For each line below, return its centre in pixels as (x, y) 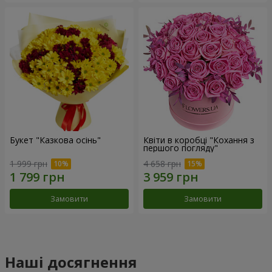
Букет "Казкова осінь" (55, 140)
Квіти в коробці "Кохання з (199, 140)
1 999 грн (29, 163)
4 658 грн (162, 163)
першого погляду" (181, 148)
